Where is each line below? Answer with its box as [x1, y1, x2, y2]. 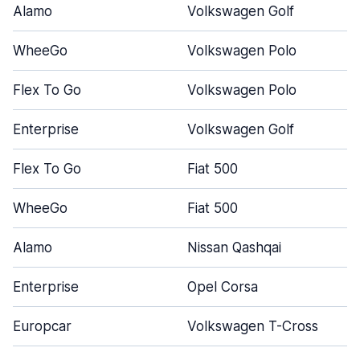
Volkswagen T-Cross [187, 318, 318, 334]
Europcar [13, 318, 72, 334]
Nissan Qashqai [187, 239, 281, 256]
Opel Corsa [187, 279, 258, 295]
